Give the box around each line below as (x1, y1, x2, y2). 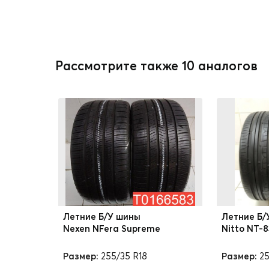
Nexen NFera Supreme (63, 223, 160, 234)
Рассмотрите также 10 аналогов (55, 58, 258, 73)
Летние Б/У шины (63, 211, 141, 222)
